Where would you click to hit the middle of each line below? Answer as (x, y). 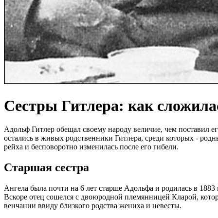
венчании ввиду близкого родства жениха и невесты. (93, 206)
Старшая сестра (46, 168)
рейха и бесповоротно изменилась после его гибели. (91, 147)
